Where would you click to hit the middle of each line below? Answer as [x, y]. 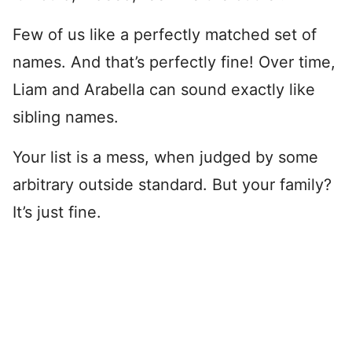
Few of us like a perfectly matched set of [165, 35]
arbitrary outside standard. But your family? [172, 185]
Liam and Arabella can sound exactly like [164, 90]
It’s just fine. [57, 212]
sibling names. [66, 117]
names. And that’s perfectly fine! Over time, [174, 62]
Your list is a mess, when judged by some [165, 157]
